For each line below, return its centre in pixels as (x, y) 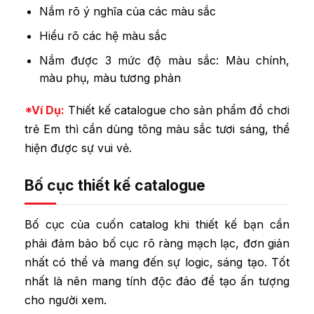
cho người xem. (66, 300)
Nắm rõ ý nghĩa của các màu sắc (127, 12)
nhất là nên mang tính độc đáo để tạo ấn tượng (157, 281)
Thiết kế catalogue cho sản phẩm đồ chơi (179, 110)
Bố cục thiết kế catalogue (115, 186)
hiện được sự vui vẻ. (78, 148)
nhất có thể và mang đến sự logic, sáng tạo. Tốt (157, 262)
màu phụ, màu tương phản (110, 77)
